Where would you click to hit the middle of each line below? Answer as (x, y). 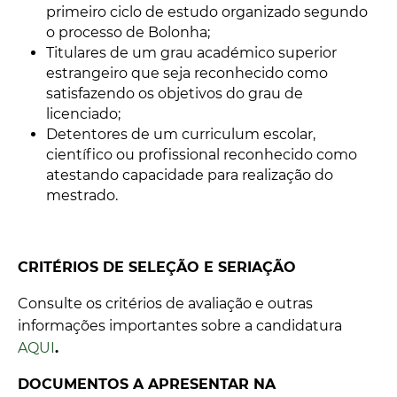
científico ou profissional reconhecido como (202, 155)
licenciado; (83, 114)
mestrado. (82, 195)
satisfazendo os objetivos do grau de (175, 93)
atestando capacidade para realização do (190, 175)
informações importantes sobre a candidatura (180, 326)
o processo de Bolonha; (128, 32)
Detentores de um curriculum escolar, (181, 134)
